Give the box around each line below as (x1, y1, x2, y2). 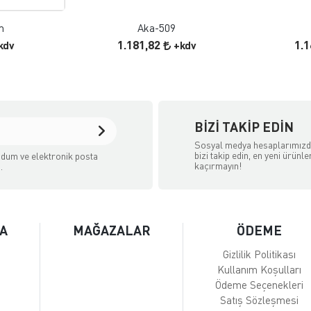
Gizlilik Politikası (223, 248, 296, 261)
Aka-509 (137, 22, 176, 35)
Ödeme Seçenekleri (215, 278, 304, 292)
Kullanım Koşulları (217, 263, 302, 276)
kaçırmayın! (194, 159, 243, 171)
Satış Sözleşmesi (220, 294, 299, 307)
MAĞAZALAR (72, 222, 151, 239)
